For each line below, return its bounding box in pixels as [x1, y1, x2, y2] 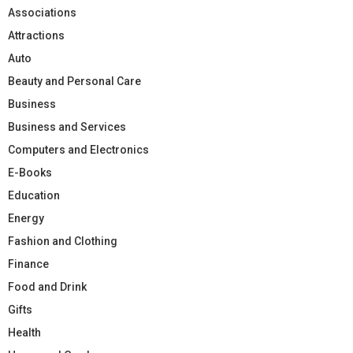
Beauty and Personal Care [8, 74, 141, 87]
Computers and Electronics [8, 143, 149, 156]
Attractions [8, 28, 65, 42]
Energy [8, 211, 44, 225]
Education [8, 188, 60, 202]
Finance [8, 257, 49, 270]
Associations [8, 6, 76, 19]
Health [8, 325, 41, 339]
